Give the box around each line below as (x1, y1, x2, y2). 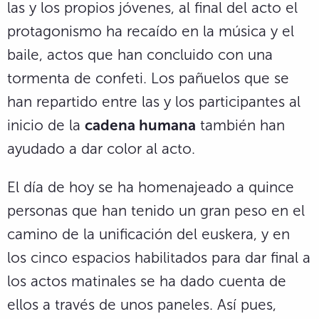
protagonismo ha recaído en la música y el (7, 22, 294, 41)
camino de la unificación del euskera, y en (7, 224, 290, 243)
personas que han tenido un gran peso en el (7, 201, 305, 219)
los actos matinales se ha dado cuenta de (7, 271, 286, 290)
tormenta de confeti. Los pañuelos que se (7, 69, 289, 88)
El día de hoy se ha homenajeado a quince (7, 177, 294, 196)
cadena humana (85, 116, 196, 135)
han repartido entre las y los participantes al (7, 93, 300, 111)
